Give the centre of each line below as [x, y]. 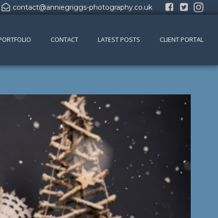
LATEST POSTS [119, 40]
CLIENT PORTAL [182, 40]
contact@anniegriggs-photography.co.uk [82, 7]
